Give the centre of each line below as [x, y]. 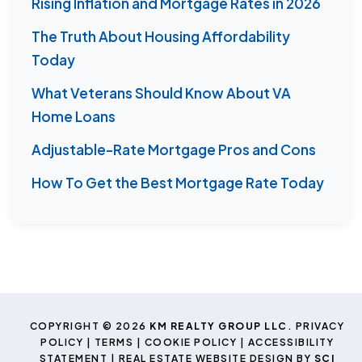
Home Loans [74, 116]
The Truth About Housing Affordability [161, 36]
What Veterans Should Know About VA [161, 93]
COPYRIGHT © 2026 [90, 326]
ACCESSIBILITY [291, 343]
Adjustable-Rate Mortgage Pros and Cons [174, 149]
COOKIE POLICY [191, 343]
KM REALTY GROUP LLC [219, 326]
